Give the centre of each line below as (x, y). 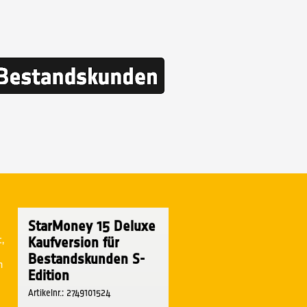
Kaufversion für (74, 242)
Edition (49, 275)
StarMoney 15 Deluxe (92, 226)
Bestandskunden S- (86, 259)
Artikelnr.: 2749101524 (70, 293)
